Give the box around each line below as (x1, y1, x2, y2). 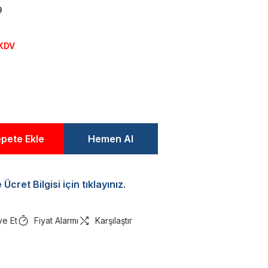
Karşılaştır (95, 215, 132, 226)
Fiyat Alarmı (34, 215, 78, 226)
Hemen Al (88, 133, 134, 145)
